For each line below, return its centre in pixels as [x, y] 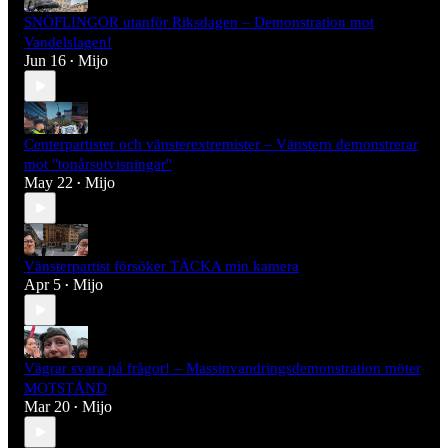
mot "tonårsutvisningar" [98, 164]
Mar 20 [47, 407]
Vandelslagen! [68, 42]
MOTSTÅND [65, 388]
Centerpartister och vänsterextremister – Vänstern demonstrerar [221, 144]
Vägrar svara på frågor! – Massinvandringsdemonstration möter [222, 368]
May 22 [48, 183]
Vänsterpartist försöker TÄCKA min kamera [161, 266]
